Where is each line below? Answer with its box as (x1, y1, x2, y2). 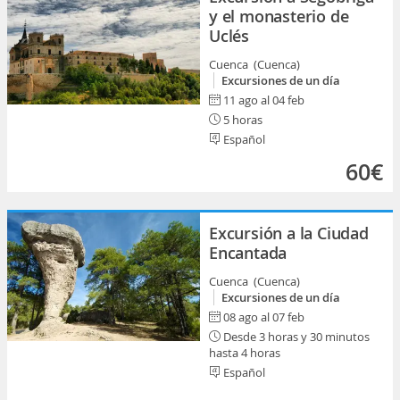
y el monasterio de (209, 5, 349, 27)
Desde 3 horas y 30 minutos (221, 329, 370, 345)
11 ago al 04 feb (223, 92, 304, 108)
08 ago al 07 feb (223, 309, 304, 325)
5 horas (221, 112, 262, 128)
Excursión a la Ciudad (209, 222, 369, 244)
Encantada (209, 242, 287, 263)
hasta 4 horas (209, 345, 280, 361)
